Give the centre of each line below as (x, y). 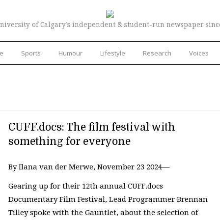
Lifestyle (113, 53)
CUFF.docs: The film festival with (92, 127)
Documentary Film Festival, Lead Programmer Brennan (108, 200)
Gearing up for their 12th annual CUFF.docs (85, 186)
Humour (70, 53)
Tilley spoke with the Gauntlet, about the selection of (103, 213)
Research (157, 53)
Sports (31, 53)
